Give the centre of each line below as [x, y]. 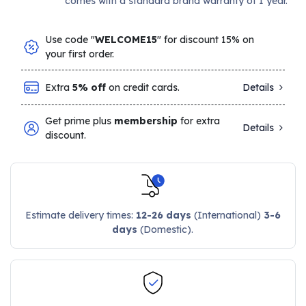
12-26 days [163, 215]
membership [146, 121]
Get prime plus [80, 121]
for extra [199, 121]
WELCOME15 [126, 39]
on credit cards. [143, 87]
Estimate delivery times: [80, 215]
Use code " [70, 39]
